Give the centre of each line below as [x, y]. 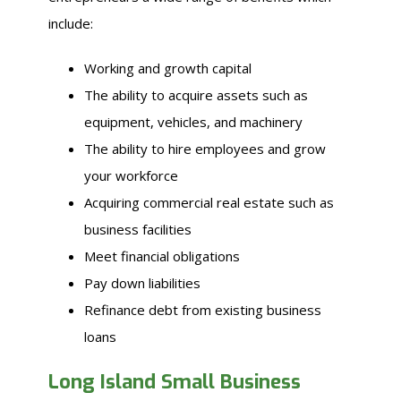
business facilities [138, 229]
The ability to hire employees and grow [205, 149]
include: [71, 23]
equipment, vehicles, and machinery [193, 122]
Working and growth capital [168, 68]
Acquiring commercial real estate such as [209, 202]
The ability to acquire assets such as [196, 95]
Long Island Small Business [175, 382]
